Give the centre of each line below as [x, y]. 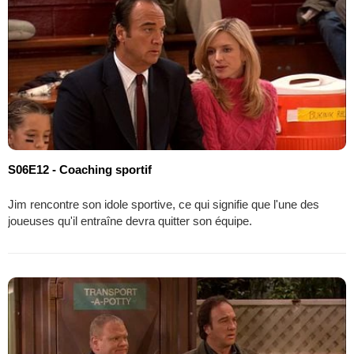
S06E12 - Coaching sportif [80, 169]
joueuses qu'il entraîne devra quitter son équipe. [130, 220]
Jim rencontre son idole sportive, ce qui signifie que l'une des [164, 204]
